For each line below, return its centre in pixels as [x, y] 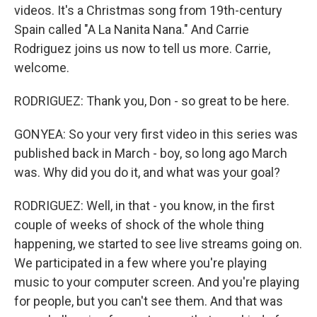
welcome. [42, 68]
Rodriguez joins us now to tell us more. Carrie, [142, 48]
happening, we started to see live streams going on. [158, 244]
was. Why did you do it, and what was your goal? [147, 172]
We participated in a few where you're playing [140, 263]
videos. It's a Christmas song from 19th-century [148, 10]
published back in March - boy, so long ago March [151, 153]
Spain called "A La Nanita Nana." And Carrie [132, 29]
